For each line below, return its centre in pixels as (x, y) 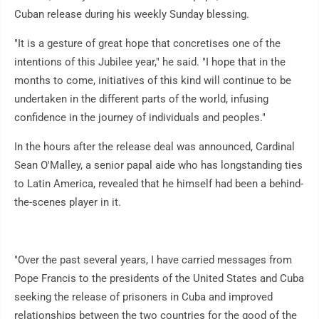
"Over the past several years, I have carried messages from (153, 260)
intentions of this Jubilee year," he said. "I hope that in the (150, 62)
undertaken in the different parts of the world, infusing (141, 99)
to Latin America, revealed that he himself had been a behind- (159, 184)
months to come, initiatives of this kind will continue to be (153, 81)
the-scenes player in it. (68, 203)
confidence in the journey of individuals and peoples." (140, 118)
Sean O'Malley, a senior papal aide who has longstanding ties (158, 166)
